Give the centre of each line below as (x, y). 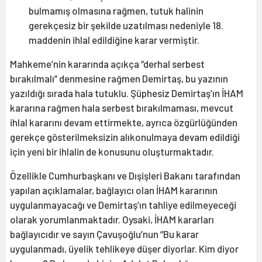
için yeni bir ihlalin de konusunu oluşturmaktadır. (112, 152)
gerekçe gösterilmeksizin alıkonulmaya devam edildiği (125, 137)
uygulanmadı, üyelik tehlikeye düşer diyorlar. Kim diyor (124, 249)
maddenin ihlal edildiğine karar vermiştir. (114, 40)
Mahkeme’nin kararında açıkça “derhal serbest (107, 64)
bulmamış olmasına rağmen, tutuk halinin (116, 11)
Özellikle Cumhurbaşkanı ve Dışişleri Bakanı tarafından (125, 176)
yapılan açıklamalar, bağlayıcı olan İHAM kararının (114, 190)
